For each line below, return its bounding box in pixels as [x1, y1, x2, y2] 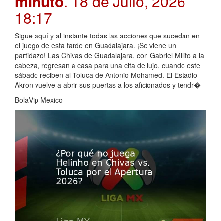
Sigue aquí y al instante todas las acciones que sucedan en [15, 31, 200, 41]
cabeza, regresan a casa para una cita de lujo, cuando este [15, 60, 200, 71]
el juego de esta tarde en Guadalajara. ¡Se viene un [15, 40, 176, 51]
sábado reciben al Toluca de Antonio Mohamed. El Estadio [15, 70, 197, 80]
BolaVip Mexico [15, 95, 63, 105]
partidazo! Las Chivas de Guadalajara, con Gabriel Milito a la [15, 50, 204, 61]
